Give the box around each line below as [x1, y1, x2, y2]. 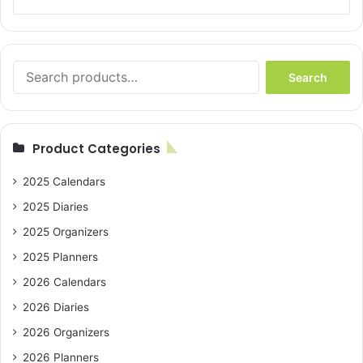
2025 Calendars [23, 175, 105, 189]
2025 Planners [23, 250, 98, 264]
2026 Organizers [23, 326, 109, 340]
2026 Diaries [23, 301, 89, 314]
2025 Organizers [23, 225, 109, 239]
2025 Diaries [23, 200, 88, 214]
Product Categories [32, 140, 160, 158]
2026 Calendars [23, 275, 106, 289]
